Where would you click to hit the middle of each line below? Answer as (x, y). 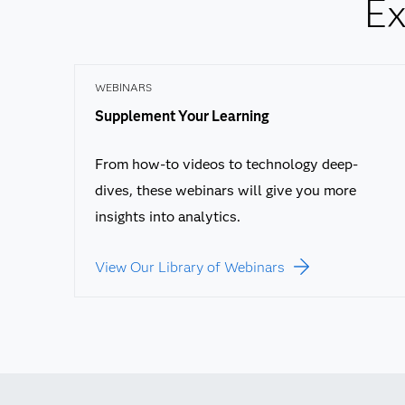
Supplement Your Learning (182, 116)
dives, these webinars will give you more (226, 190)
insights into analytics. (168, 217)
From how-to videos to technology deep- (226, 164)
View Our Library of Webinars (190, 267)
